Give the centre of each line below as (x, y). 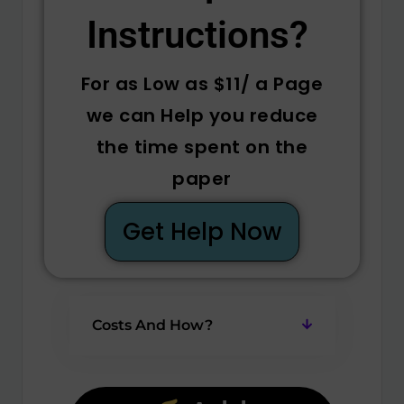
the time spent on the (202, 147)
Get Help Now (202, 231)
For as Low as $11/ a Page (202, 83)
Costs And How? (152, 326)
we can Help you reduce (202, 115)
